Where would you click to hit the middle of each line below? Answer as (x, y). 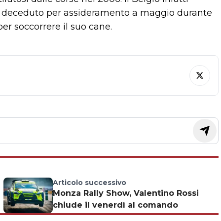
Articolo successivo (89, 183)
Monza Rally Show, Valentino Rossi (126, 193)
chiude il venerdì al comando (115, 205)
